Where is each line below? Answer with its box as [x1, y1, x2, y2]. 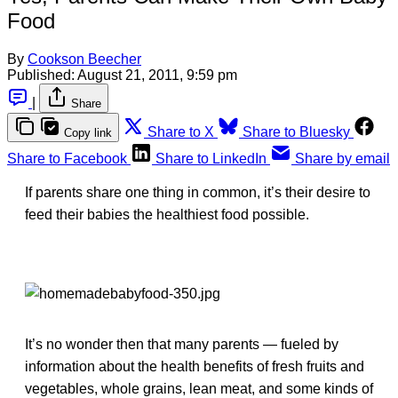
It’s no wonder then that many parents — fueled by [25, 336, 338, 352]
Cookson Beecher [28, 51, 141, 67]
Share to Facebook [7, 150, 127, 166]
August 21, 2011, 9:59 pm [77, 67, 237, 83]
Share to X [147, 123, 214, 139]
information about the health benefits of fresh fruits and [25, 358, 364, 374]
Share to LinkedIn [155, 150, 267, 166]
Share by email [295, 150, 390, 166]
